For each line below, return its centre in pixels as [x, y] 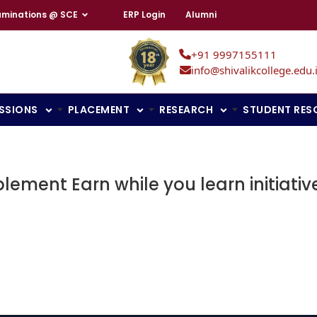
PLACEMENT [98, 110]
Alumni [201, 15]
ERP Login [144, 15]
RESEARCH [186, 110]
